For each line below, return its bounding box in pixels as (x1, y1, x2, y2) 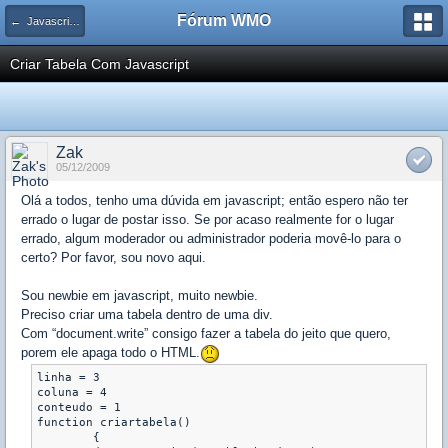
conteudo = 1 (37, 400, 121, 414)
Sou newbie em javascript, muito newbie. (21, 288, 258, 303)
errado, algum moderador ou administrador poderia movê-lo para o (21, 231, 401, 246)
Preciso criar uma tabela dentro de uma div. (21, 307, 273, 322)
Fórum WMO (177, 12, 271, 29)
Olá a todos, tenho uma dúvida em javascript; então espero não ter (21, 193, 408, 208)
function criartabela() (37, 415, 191, 429)
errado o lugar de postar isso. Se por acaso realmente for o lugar (21, 212, 394, 227)
